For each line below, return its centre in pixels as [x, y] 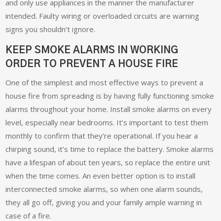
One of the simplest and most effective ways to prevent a [105, 83]
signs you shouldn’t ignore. [51, 29]
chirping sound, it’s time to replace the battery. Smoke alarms [110, 149]
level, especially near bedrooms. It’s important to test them [107, 123]
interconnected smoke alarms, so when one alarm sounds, [104, 189]
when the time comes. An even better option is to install [101, 176]
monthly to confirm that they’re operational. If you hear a [102, 136]
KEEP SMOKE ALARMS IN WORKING [92, 51]
